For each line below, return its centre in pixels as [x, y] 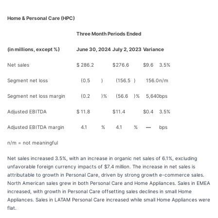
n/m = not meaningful [33, 143]
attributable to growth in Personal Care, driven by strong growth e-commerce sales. [106, 175]
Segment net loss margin [36, 96]
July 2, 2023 [127, 49]
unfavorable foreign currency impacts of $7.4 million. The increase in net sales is [101, 166]
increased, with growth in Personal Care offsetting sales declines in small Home [100, 191]
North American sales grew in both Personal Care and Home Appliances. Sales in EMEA [109, 183]
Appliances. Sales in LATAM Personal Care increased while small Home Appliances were [109, 200]
